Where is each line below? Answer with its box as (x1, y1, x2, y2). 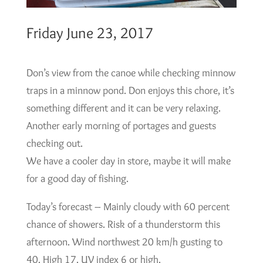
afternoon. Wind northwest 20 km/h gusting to (26, 235, 222, 248)
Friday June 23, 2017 (26, 23, 153, 42)
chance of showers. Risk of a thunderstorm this (26, 217, 220, 231)
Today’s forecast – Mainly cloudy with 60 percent (26, 200, 230, 213)
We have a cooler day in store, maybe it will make (26, 154, 231, 167)
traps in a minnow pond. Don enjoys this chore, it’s (26, 83, 234, 97)
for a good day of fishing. (26, 171, 129, 185)
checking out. (26, 136, 83, 150)
